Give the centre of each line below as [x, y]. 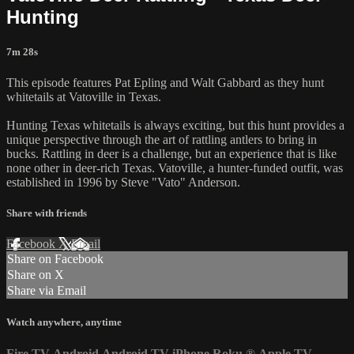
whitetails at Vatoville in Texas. [84, 96]
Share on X [36, 275]
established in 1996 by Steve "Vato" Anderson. [123, 182]
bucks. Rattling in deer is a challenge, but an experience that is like [171, 153]
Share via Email [47, 291]
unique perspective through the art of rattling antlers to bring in [162, 139]
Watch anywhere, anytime [64, 322]
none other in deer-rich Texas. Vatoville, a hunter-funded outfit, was [175, 168]
